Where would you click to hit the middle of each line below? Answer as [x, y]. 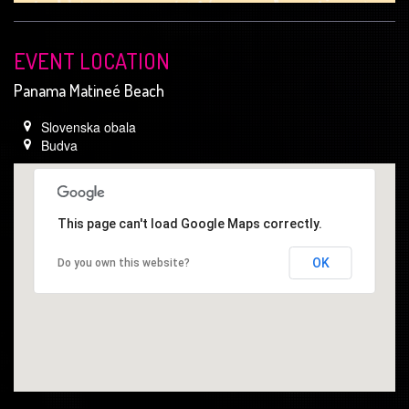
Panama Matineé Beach [89, 90]
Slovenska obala [89, 126]
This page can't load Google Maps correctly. [189, 223]
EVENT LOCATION [92, 60]
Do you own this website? [123, 262]
